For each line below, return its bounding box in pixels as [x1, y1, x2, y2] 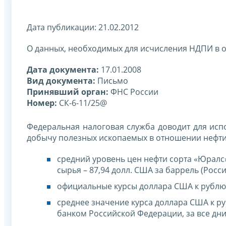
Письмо [95, 75, 128, 86]
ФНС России [108, 86, 158, 97]
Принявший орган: [27, 86, 108, 97]
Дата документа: [27, 64, 99, 75]
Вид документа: [27, 75, 95, 86]
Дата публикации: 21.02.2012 [27, 21, 139, 33]
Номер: [27, 97, 57, 108]
